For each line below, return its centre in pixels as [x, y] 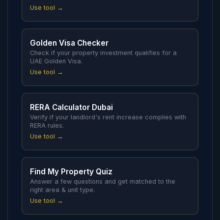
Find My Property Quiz [71, 172]
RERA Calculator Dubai [71, 107]
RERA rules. [47, 125]
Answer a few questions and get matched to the [103, 181]
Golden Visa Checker [69, 43]
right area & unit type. [62, 190]
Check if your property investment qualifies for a [103, 53]
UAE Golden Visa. [56, 61]
